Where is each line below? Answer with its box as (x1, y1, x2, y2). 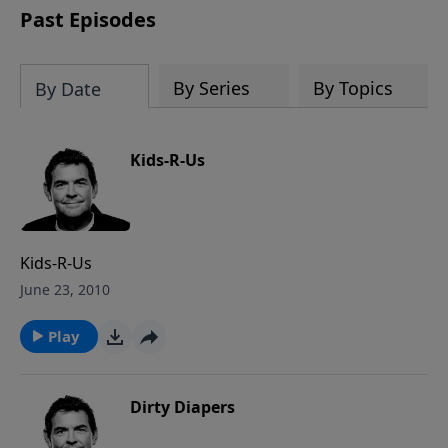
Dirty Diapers (130, 395, 235, 418)
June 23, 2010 (20, 279, 110, 299)
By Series (173, 76, 251, 100)
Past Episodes (20, 6, 156, 33)
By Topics (312, 76, 393, 100)
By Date (35, 77, 101, 101)
